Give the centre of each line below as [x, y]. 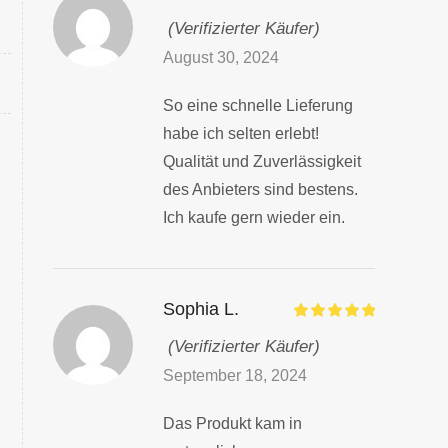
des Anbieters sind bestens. [260, 189]
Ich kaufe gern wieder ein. [253, 217]
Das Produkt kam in [232, 423]
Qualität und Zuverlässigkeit [261, 161]
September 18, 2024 [234, 375]
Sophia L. [200, 308]
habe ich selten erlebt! [240, 133]
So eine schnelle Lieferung [257, 105]
